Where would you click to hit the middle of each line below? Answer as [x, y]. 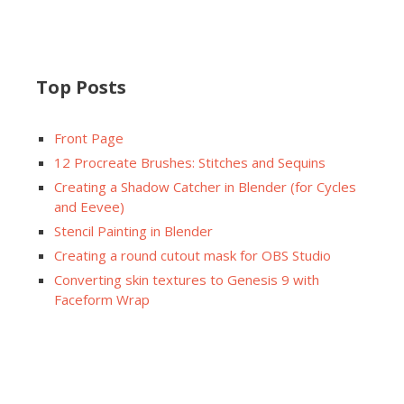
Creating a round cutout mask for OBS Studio [193, 256]
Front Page [89, 138]
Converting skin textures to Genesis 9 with [187, 280]
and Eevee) [89, 207]
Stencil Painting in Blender [133, 231]
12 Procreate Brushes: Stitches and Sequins [190, 163]
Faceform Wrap [102, 300]
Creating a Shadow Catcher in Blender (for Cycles [205, 187]
